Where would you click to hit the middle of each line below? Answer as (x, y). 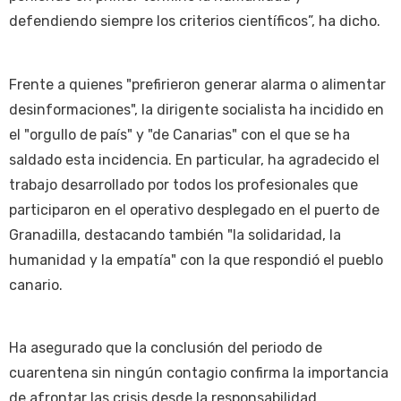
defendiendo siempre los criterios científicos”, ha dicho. (195, 21)
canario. (36, 285)
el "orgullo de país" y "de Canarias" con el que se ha (179, 134)
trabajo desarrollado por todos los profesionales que (183, 184)
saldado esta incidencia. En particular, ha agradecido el (194, 159)
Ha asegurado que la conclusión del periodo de (166, 348)
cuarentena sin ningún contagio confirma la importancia (199, 373)
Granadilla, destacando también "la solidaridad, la (175, 235)
